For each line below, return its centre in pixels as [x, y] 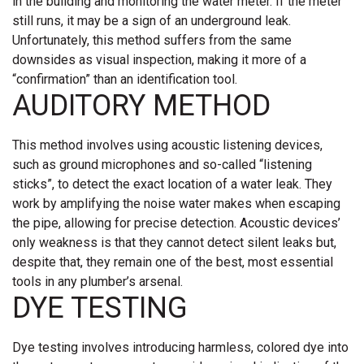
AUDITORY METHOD [141, 105]
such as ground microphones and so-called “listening [162, 164]
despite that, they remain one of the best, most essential [173, 262]
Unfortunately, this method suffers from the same [152, 40]
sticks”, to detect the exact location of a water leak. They [172, 184]
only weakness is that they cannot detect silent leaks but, [174, 242]
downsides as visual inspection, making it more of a [159, 59]
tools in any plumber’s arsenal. [97, 281]
